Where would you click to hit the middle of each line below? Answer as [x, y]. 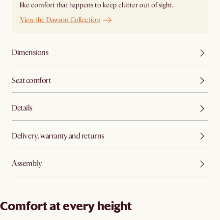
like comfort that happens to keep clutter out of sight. [96, 5]
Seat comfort [31, 80]
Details [22, 108]
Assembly [27, 164]
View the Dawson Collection [60, 20]
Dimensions [30, 53]
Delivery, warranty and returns [58, 136]
